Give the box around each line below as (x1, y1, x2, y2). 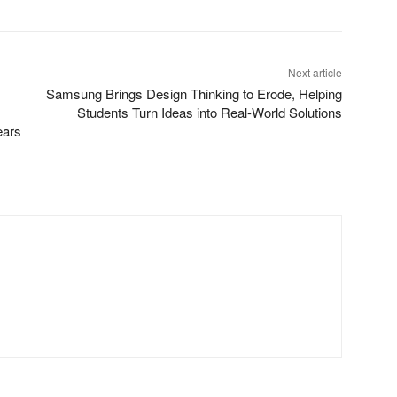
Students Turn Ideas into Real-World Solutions (76, 102, 342, 121)
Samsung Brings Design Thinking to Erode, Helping (45, 83, 342, 103)
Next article (287, 64, 342, 80)
